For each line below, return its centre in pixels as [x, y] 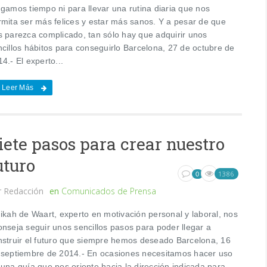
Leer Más [18, 87]
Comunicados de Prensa [109, 191]
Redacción [24, 191]
